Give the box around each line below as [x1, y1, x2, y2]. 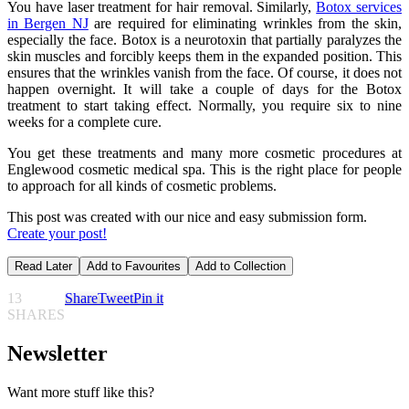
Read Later [15, 259, 72, 274]
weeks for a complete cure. [7, 114, 162, 131]
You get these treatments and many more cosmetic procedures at [7, 145, 402, 162]
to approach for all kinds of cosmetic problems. [7, 178, 277, 194]
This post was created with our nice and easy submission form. [7, 209, 367, 225]
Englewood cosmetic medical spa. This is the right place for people [7, 162, 402, 178]
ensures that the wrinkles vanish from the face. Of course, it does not [7, 65, 402, 81]
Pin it [133, 290, 163, 307]
